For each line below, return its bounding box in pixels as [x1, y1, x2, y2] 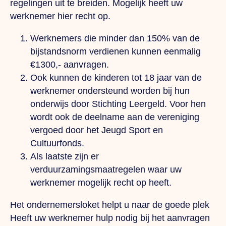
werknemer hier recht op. [10, 11, 110, 22]
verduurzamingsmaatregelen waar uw [30, 164, 182, 175]
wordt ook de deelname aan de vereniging [30, 112, 199, 123]
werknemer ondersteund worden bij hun [30, 86, 190, 96]
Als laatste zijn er [30, 151, 99, 162]
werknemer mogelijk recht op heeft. [30, 178, 172, 188]
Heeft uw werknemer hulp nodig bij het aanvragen [10, 212, 210, 223]
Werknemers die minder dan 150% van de [30, 33, 200, 44]
